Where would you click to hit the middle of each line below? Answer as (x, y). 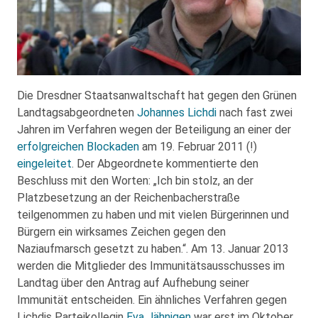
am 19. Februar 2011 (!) (198, 146)
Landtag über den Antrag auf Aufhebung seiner (133, 283)
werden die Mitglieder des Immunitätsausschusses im (151, 265)
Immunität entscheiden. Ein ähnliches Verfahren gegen (152, 300)
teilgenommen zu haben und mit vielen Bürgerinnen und (153, 214)
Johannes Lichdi (177, 112)
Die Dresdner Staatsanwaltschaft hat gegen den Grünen (157, 95)
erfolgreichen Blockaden (78, 146)
